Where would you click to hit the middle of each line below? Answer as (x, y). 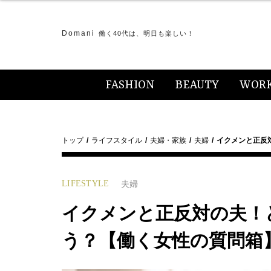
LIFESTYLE (86, 184)
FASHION (130, 85)
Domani (78, 33)
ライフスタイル (117, 140)
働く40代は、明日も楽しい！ (146, 33)
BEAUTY (197, 85)
